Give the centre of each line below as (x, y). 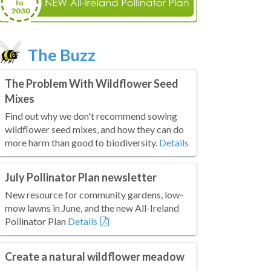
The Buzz (62, 54)
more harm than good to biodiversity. (82, 142)
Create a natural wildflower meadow (95, 256)
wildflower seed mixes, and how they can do (94, 129)
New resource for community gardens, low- (94, 194)
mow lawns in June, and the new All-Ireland (92, 207)
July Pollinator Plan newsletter (81, 177)
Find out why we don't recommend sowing (91, 116)
